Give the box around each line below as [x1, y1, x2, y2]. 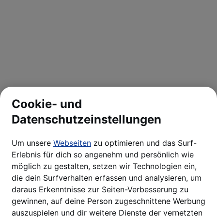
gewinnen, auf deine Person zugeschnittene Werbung [12, 196, 205, 206]
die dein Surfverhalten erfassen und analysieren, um [12, 173, 201, 183]
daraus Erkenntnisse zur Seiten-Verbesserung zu [12, 185, 188, 195]
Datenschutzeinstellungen [12, 112, 161, 127]
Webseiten [53, 138, 91, 148]
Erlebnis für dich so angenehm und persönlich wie [12, 150, 194, 160]
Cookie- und [12, 97, 82, 111]
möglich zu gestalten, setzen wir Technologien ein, [12, 161, 197, 171]
